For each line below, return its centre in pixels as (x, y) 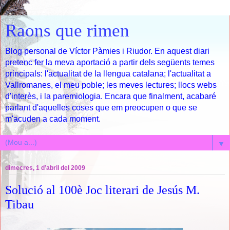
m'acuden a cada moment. (53, 119)
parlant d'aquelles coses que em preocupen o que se (101, 108)
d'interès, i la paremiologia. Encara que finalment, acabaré (111, 96)
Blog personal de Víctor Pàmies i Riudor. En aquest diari (107, 51)
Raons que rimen (67, 30)
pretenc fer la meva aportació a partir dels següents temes (110, 62)
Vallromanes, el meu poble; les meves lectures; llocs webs (111, 85)
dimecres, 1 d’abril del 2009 (45, 168)
